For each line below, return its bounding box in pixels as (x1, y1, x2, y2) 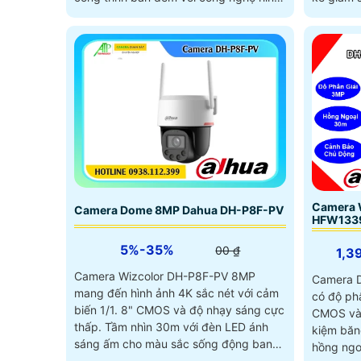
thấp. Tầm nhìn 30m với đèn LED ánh (74, 319, 105, 334)
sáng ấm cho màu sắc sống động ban (74, 336, 272, 351)
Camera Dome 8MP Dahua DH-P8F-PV (74, 202, 284, 217)
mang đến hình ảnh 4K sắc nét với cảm (74, 285, 279, 300)
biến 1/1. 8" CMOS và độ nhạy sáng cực (74, 302, 284, 317)
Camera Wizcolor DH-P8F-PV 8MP (74, 268, 255, 283)
